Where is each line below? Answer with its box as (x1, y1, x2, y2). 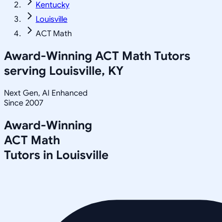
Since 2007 (4, 98, 43, 108)
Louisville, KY (49, 63, 123, 78)
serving (4, 63, 49, 78)
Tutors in (4, 147, 56, 163)
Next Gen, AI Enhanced (4, 88, 88, 98)
